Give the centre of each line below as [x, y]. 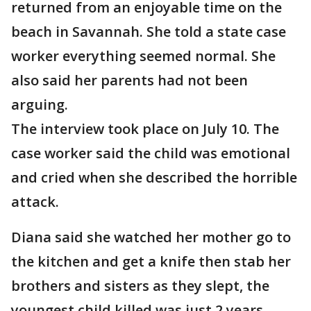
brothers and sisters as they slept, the [140, 286]
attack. [35, 202]
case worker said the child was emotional [151, 153]
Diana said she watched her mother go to [151, 237]
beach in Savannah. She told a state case [149, 32]
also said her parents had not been [129, 80]
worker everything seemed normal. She [143, 56]
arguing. [40, 104]
